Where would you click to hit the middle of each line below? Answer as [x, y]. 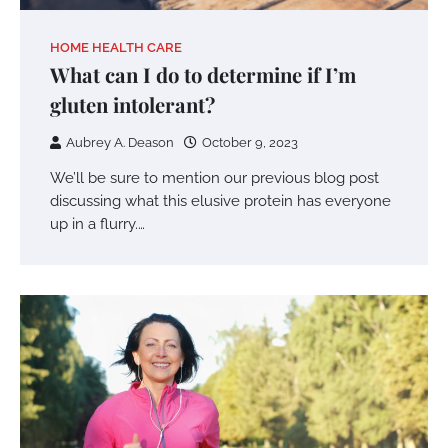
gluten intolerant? [132, 105]
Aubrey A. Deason [120, 143]
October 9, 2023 [250, 143]
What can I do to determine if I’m [203, 75]
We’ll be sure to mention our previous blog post [214, 178]
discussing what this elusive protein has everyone [220, 201]
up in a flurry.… [97, 224]
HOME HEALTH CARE [116, 48]
